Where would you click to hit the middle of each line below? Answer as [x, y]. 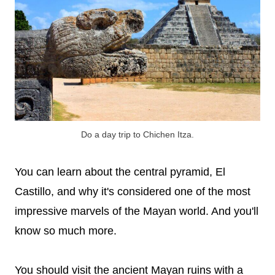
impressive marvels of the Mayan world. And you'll [137, 211]
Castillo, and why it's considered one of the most [133, 191]
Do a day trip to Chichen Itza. [137, 134]
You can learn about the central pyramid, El [120, 172]
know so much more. [66, 230]
